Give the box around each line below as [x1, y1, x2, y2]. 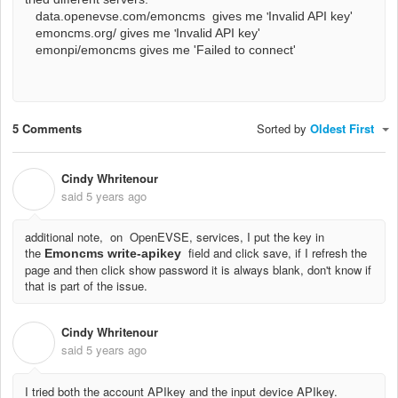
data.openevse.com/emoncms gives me [25, 8, 267, 23]
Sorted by [257, 120, 310, 138]
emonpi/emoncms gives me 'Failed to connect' [25, 42, 296, 57]
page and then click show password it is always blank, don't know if [25, 260, 371, 278]
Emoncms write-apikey [44, 245, 185, 260]
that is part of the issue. [25, 276, 147, 294]
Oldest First [310, 120, 378, 138]
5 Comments [12, 120, 82, 138]
